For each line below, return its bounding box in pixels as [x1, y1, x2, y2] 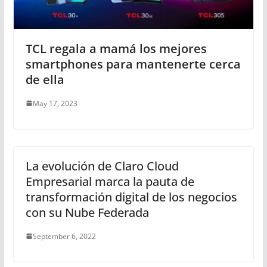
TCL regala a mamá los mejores [25, 40, 207, 57]
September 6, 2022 [32, 231, 96, 241]
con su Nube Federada [25, 204, 149, 221]
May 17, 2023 [32, 98, 77, 108]
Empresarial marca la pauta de [25, 173, 194, 190]
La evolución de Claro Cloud [25, 157, 179, 174]
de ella [25, 71, 64, 88]
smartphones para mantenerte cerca [25, 55, 241, 72]
